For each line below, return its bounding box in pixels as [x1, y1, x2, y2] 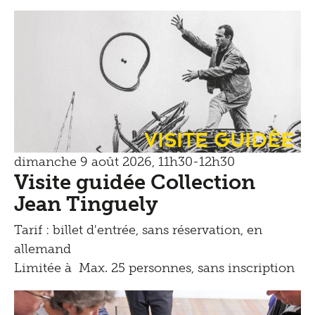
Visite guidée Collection [14, 169, 255, 194]
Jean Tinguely [14, 191, 158, 216]
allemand [14, 240, 71, 257]
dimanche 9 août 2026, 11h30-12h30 [14, 153, 235, 169]
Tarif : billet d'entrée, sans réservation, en [14, 221, 262, 238]
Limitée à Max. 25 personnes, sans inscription [14, 259, 295, 276]
